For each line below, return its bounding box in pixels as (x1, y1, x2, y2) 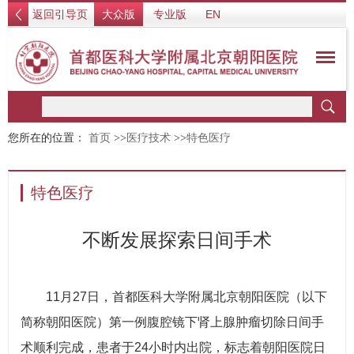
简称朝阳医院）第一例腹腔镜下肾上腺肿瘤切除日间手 (21, 315, 324, 329)
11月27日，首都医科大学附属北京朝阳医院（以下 (46, 290, 327, 303)
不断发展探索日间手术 (82, 229, 272, 250)
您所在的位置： (8, 132, 88, 144)
